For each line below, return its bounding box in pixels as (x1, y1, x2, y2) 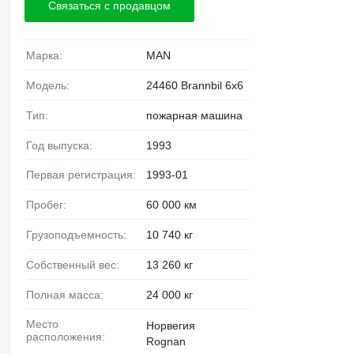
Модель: (35, 78, 70, 92)
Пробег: (33, 198, 66, 212)
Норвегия (145, 319, 195, 333)
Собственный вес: (33, 258, 119, 271)
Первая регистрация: (33, 168, 136, 182)
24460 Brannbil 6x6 (145, 78, 243, 92)
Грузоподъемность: (31, 228, 126, 241)
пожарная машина (145, 108, 243, 122)
